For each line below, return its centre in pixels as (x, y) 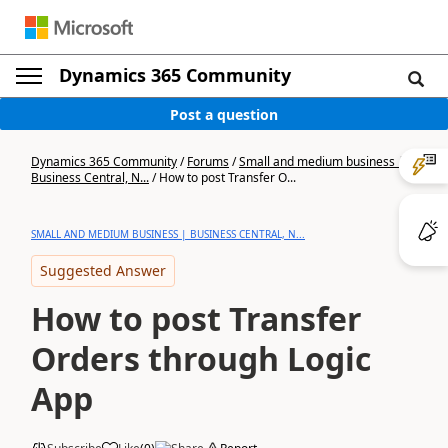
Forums (208, 161)
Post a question (224, 114)
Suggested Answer (103, 270)
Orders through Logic (201, 358)
